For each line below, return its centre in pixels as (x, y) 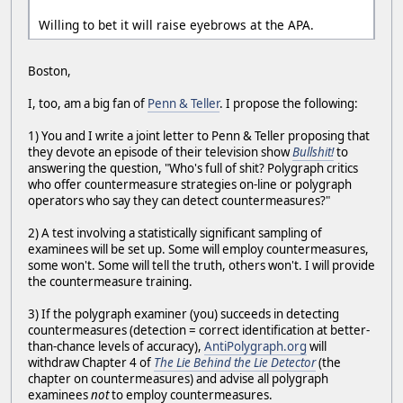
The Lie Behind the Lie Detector (235, 362)
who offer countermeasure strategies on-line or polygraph (190, 184)
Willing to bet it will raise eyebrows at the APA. (176, 24)
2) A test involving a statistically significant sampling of (175, 233)
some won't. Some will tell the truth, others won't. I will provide (201, 265)
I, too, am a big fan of (88, 103)
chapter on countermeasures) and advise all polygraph (178, 378)
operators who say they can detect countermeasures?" (179, 200)
